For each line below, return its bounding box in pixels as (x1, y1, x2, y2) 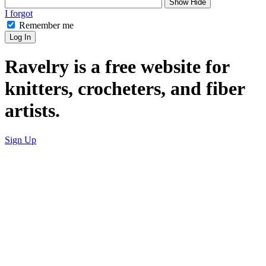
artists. (5, 100, 60, 122)
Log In (9, 33, 31, 42)
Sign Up (5, 134, 36, 145)
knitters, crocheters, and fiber (5, 78, 245, 100)
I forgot (5, 8, 33, 18)
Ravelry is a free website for (5, 56, 229, 78)
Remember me (19, 20, 74, 30)
